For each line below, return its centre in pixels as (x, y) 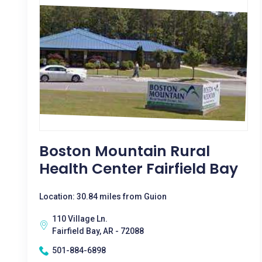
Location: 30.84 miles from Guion (103, 196)
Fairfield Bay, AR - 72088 (98, 231)
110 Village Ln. (80, 219)
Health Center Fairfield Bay (139, 169)
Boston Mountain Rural (125, 151)
